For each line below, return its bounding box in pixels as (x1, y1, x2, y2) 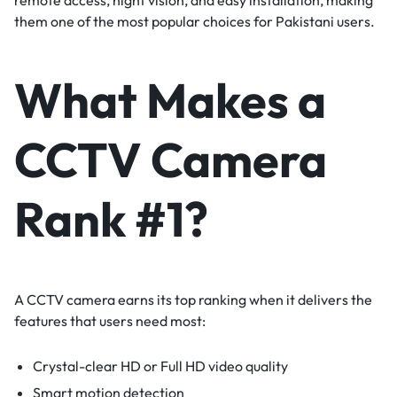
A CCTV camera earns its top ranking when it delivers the (14, 291, 372, 309)
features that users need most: (14, 312, 206, 331)
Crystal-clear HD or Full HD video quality (32, 357, 288, 376)
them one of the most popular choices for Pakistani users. (14, 12, 375, 30)
